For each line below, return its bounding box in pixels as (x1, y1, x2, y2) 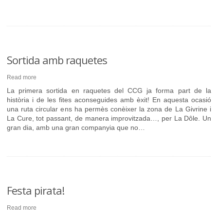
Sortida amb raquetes (7, 53, 107, 67)
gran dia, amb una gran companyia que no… (7, 124, 145, 131)
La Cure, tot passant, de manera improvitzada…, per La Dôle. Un (7, 114, 211, 122)
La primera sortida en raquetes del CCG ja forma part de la (7, 87, 211, 94)
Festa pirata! (7, 183, 64, 198)
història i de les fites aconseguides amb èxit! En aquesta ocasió (7, 96, 211, 104)
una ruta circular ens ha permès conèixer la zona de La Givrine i (7, 105, 211, 113)
